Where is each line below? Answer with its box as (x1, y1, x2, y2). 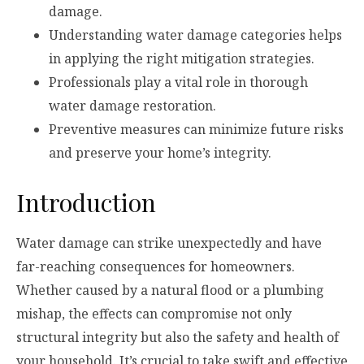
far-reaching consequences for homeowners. (16, 258, 295, 276)
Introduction (16, 186, 156, 219)
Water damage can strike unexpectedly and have (16, 234, 322, 253)
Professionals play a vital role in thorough (49, 73, 308, 92)
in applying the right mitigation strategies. (49, 50, 314, 68)
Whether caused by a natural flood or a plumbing (16, 281, 324, 300)
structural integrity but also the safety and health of (16, 328, 339, 347)
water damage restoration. (49, 97, 216, 115)
